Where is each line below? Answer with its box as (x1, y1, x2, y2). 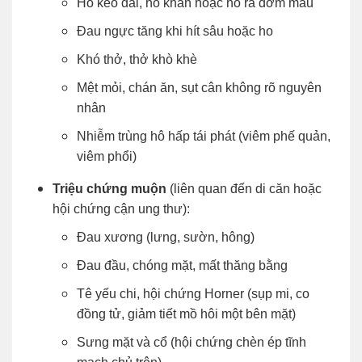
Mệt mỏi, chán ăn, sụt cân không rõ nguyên (77, 80, 322, 95)
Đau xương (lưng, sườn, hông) (77, 229, 255, 244)
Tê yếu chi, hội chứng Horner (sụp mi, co (77, 286, 309, 301)
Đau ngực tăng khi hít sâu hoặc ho (77, 23, 273, 38)
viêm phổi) (77, 149, 137, 163)
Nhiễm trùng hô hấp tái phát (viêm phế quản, (77, 128, 330, 143)
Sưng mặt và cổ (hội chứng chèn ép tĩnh (77, 335, 306, 349)
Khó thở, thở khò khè (77, 52, 197, 66)
